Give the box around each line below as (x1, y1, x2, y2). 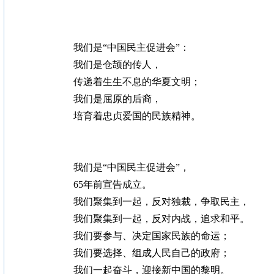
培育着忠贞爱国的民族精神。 (34, 111, 201, 121)
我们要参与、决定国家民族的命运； (34, 231, 230, 241)
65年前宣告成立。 (34, 179, 152, 190)
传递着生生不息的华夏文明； (34, 76, 201, 87)
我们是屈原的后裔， (34, 94, 161, 104)
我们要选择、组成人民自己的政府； (34, 248, 230, 258)
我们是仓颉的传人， (34, 59, 161, 70)
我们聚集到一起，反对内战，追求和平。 (34, 213, 250, 224)
